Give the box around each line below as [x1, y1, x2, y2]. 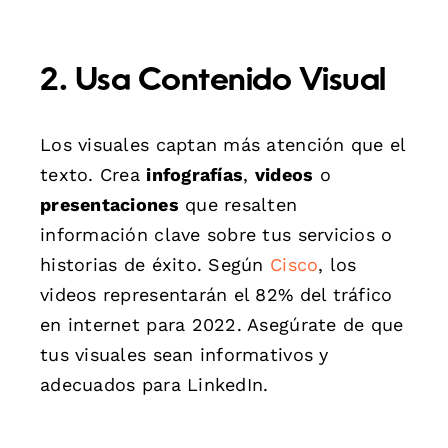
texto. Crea [40, 163, 147, 185]
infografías [146, 163, 244, 185]
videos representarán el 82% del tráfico [40, 283, 393, 305]
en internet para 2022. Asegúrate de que [40, 313, 404, 335]
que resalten [178, 193, 298, 215]
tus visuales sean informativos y [40, 343, 329, 365]
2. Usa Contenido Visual [40, 65, 386, 98]
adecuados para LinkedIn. [40, 373, 269, 395]
